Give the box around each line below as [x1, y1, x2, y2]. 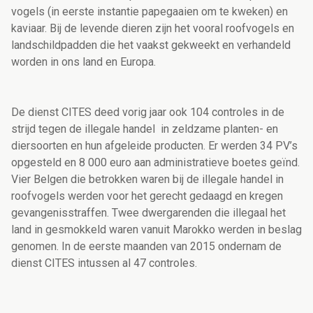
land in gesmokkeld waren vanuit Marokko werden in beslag [11, 223, 302, 237]
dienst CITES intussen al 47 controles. [11, 256, 197, 270]
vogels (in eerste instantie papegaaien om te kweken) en [11, 5, 288, 19]
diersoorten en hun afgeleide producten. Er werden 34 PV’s [11, 139, 298, 153]
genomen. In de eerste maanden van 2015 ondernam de [11, 240, 282, 254]
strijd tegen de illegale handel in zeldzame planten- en [11, 122, 278, 136]
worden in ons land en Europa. [11, 55, 156, 69]
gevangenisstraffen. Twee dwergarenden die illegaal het [11, 206, 286, 220]
